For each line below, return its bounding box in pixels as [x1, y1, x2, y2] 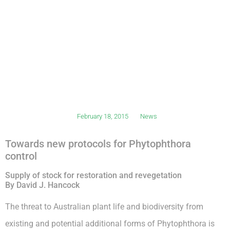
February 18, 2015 [77, 112, 128, 120]
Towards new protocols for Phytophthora [5, 138, 191, 150]
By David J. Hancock [5, 180, 80, 190]
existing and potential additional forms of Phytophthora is [5, 219, 215, 228]
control [5, 150, 37, 162]
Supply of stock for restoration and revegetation [5, 170, 182, 180]
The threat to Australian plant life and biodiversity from [5, 202, 203, 212]
